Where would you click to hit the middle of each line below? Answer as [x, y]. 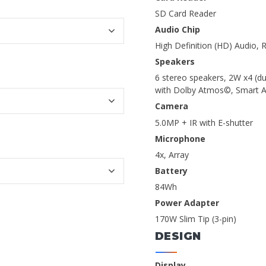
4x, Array [172, 154]
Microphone [180, 138]
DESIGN [178, 236]
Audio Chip [178, 29]
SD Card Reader [186, 13]
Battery [171, 171]
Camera [172, 106]
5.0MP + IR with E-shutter [204, 122]
